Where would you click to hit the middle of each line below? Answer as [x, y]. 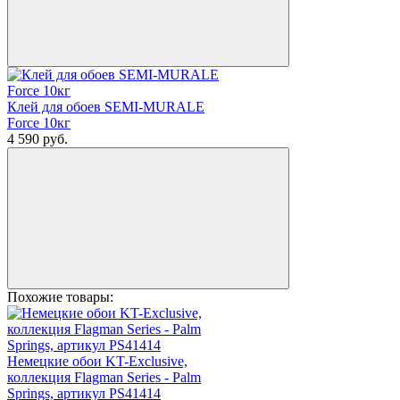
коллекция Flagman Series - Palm [104, 378]
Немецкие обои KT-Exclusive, [97, 362]
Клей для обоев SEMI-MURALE [106, 107]
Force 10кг [39, 123]
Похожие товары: [60, 297]
